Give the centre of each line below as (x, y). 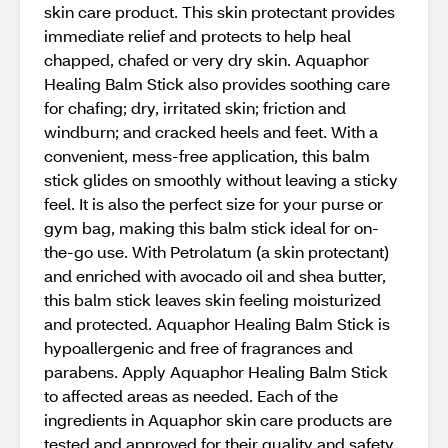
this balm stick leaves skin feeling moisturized (212, 299)
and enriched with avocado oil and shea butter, (215, 275)
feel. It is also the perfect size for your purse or (213, 203)
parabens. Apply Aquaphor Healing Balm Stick (216, 371)
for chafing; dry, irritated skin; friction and (195, 107)
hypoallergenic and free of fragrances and (198, 347)
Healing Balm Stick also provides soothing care (217, 83)
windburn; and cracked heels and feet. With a (211, 131)
